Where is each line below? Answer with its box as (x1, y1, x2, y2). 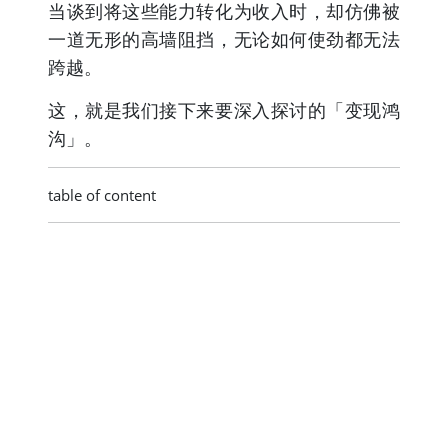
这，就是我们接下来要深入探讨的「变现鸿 (48, 98, 400, 123)
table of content (48, 185, 156, 206)
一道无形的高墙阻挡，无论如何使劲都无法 (48, 27, 400, 52)
